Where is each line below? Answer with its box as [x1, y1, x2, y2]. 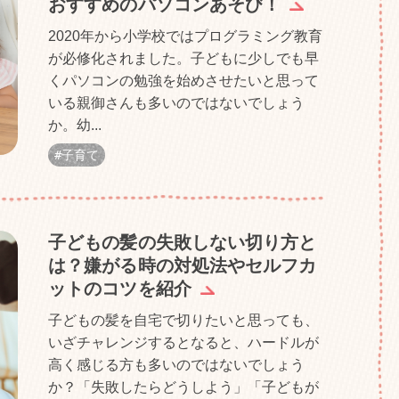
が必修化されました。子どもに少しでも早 [48, 51, 319, 66]
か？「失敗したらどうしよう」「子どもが [48, 379, 319, 395]
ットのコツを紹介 [48, 279, 191, 298]
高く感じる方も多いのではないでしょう [48, 357, 305, 372]
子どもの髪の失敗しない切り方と [48, 232, 317, 252]
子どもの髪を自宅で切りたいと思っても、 [48, 313, 319, 328]
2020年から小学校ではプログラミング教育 [48, 28, 322, 44]
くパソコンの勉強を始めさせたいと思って [48, 73, 319, 88]
